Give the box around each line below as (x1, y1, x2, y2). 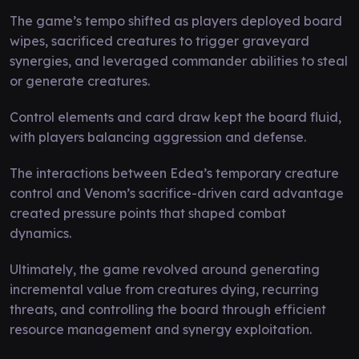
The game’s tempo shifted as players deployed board (10, 12, 342, 29)
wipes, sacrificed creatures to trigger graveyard (10, 32, 309, 49)
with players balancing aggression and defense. (10, 128, 306, 145)
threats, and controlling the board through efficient (10, 301, 326, 317)
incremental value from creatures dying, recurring (10, 280, 319, 297)
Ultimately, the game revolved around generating (10, 260, 320, 277)
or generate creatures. (10, 72, 150, 89)
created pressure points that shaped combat (10, 204, 286, 221)
